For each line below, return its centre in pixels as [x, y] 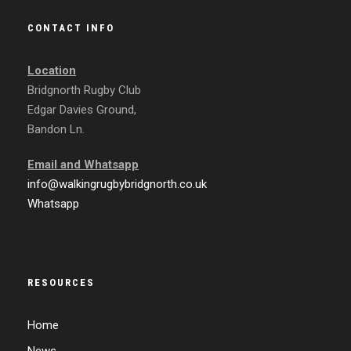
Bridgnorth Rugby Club [84, 90]
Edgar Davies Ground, [82, 110]
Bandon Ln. [56, 130]
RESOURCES [61, 283]
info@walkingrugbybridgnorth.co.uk [117, 185]
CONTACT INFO [71, 28]
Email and [56, 165]
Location [52, 71]
